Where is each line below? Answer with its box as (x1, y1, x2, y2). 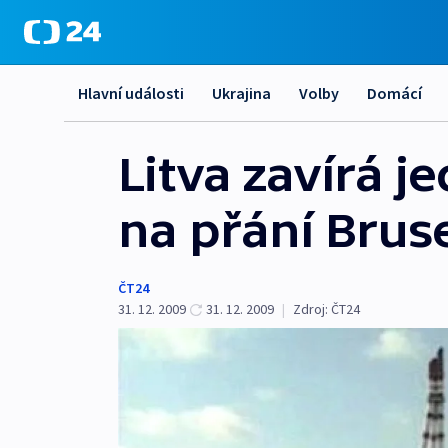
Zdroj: (293, 300, 328, 318)
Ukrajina (212, 83, 271, 103)
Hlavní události (78, 83, 184, 103)
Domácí (367, 83, 422, 103)
